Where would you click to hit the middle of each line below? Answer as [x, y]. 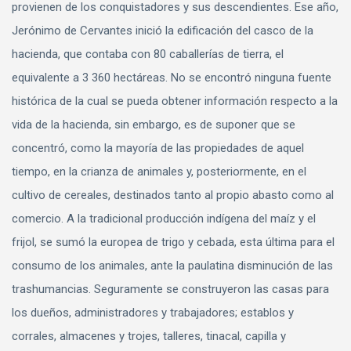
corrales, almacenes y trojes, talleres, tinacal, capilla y [149, 337]
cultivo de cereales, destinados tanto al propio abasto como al [173, 195]
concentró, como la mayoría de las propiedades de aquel [158, 148]
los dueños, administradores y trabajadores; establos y [153, 313]
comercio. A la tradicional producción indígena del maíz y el [164, 219]
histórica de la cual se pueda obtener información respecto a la [175, 101]
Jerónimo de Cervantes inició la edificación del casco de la [163, 31]
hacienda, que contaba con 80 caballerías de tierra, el [148, 54]
